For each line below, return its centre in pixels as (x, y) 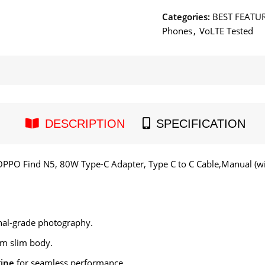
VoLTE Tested (226, 31)
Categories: (186, 17)
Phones (177, 31)
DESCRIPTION (85, 124)
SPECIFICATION (201, 124)
